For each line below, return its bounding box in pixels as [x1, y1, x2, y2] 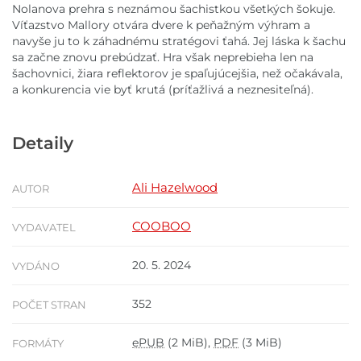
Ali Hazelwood [132, 179, 218, 195]
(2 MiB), [164, 334, 214, 350]
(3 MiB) [239, 334, 282, 350]
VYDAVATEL [12, 220, 76, 234]
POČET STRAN [12, 297, 86, 311]
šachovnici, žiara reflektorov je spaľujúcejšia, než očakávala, [12, 66, 342, 81]
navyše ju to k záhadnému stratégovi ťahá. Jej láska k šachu [12, 34, 346, 49]
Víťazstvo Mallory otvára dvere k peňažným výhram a [12, 18, 310, 33]
